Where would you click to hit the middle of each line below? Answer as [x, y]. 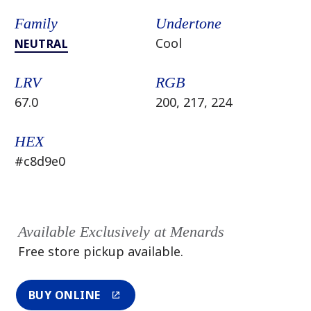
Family [36, 23]
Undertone [188, 23]
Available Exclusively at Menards [121, 232]
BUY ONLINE [64, 295]
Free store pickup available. [100, 251]
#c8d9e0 [40, 161]
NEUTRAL [41, 44]
